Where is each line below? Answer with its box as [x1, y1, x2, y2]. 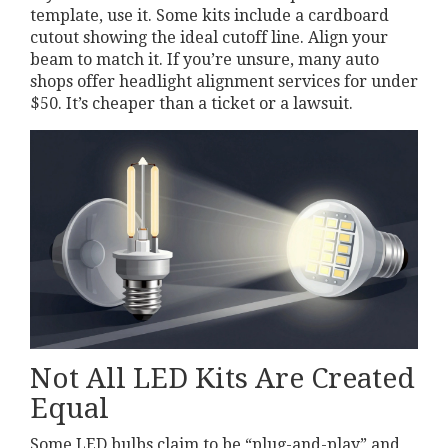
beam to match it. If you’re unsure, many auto [30, 50, 379, 70]
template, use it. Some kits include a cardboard [30, 6, 389, 26]
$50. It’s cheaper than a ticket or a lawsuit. [30, 94, 353, 114]
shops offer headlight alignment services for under [30, 72, 418, 92]
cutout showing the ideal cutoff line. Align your [30, 28, 388, 48]
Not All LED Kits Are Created [30, 361, 415, 395]
